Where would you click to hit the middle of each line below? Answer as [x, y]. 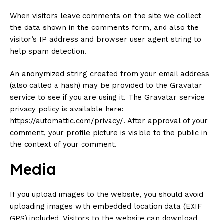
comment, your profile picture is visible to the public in [109, 133]
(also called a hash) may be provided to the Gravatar [106, 85]
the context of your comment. [63, 144]
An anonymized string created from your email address [110, 74]
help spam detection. [48, 51]
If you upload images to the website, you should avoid [107, 194]
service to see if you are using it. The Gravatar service [107, 97]
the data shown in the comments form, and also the [104, 27]
